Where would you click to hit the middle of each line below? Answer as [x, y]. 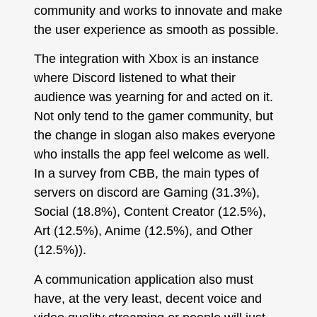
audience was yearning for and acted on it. [153, 97]
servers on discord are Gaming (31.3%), [146, 193]
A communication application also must [143, 279]
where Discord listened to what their [134, 78]
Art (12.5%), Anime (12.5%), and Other [143, 231]
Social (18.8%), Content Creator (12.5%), [150, 212]
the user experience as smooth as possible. [156, 29]
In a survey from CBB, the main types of [146, 174]
